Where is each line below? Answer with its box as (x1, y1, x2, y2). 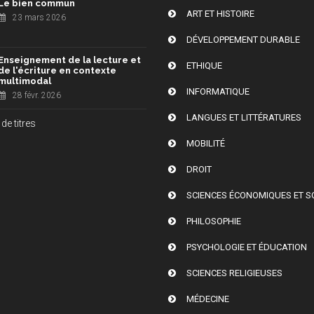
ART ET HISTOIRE (186, 8, 255, 19)
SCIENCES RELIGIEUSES (186, 267, 283, 278)
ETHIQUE (186, 60, 223, 71)
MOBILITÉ (186, 137, 226, 149)
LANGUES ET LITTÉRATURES (186, 111, 302, 123)
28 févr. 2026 (12, 90, 61, 100)
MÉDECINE (186, 293, 230, 304)
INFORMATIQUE (186, 86, 250, 97)
